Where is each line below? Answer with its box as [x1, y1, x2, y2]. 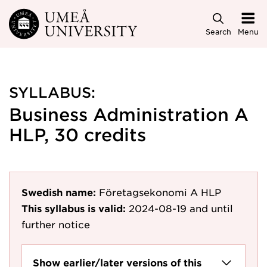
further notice [21, 218, 90, 230]
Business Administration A [9, 104, 249, 124]
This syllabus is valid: [21, 202, 126, 214]
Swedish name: [21, 186, 96, 198]
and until [190, 202, 233, 214]
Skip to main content [2, 12, 121, 26]
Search [205, 26, 231, 36]
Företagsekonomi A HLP [99, 186, 221, 198]
